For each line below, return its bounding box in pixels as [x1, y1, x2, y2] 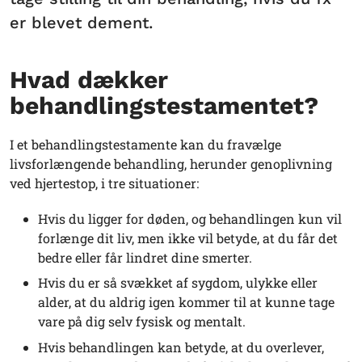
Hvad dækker [10, 65, 168, 94]
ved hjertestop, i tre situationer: [10, 174, 199, 192]
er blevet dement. [10, 12, 153, 32]
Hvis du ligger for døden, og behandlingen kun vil [38, 209, 342, 227]
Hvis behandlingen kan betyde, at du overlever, [38, 338, 324, 356]
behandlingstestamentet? [10, 90, 318, 120]
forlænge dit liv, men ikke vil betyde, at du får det [38, 229, 338, 246]
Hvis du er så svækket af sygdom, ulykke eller [38, 274, 318, 292]
